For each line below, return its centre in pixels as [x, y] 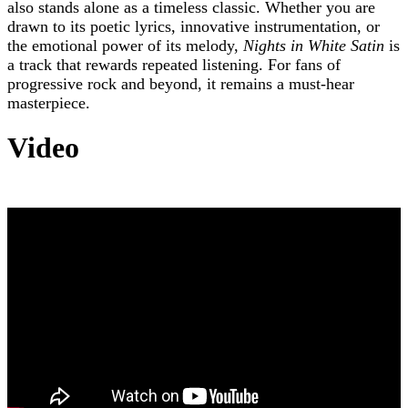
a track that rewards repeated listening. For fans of [174, 65]
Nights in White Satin [314, 46]
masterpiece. [49, 103]
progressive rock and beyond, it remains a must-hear [181, 84]
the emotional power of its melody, [125, 46]
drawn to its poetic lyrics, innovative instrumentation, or [194, 27]
